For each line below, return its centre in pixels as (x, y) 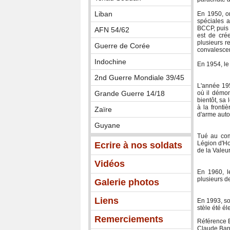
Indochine (110, 62)
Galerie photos (127, 183)
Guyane (107, 126)
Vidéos (110, 164)
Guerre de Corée (122, 46)
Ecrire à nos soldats (138, 146)
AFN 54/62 (112, 30)
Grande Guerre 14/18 (130, 94)
